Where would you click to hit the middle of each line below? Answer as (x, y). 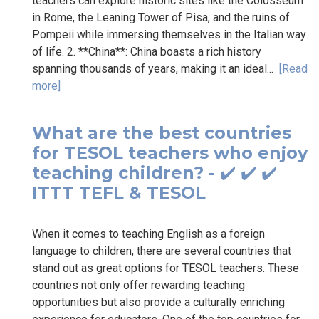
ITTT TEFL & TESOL (119, 192)
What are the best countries (162, 132)
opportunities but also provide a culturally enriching (158, 302)
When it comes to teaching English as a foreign (148, 234)
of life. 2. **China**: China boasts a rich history (147, 51)
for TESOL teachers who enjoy (170, 152)
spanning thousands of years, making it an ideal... (156, 68)
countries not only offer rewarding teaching (138, 285)
